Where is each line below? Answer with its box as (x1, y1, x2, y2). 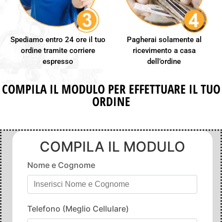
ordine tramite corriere (21, 46, 95, 55)
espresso (43, 56, 73, 66)
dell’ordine (147, 56, 181, 66)
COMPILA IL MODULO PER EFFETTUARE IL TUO (1, 80, 221, 98)
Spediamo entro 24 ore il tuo (10, 35, 106, 44)
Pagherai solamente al (126, 35, 202, 44)
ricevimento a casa (132, 46, 196, 55)
